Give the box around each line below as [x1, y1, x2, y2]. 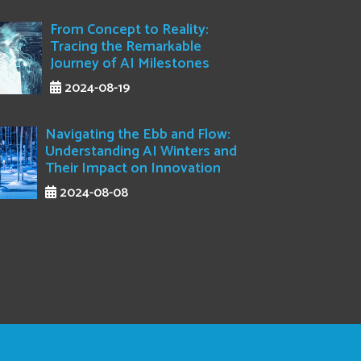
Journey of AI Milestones [50, 51, 210, 76]
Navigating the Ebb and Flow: [44, 122, 230, 147]
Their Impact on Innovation [44, 156, 221, 180]
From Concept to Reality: [50, 17, 210, 42]
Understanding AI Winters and [44, 139, 237, 164]
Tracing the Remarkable [50, 34, 202, 59]
